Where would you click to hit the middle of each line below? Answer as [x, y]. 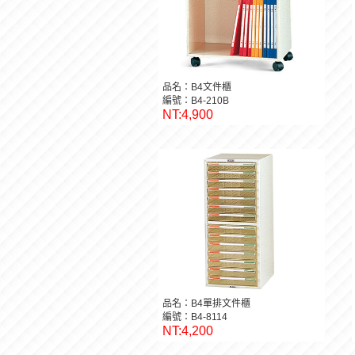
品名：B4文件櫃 [197, 87]
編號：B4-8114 [195, 317]
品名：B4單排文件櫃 [206, 303]
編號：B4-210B [196, 101]
